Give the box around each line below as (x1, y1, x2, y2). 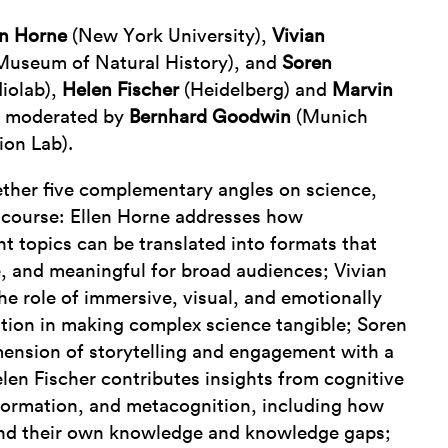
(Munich (291, 108, 369, 127)
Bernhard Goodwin (129, 108, 292, 127)
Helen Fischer (62, 81, 180, 100)
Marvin (332, 81, 394, 100)
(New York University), (67, 27, 273, 46)
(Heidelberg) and (179, 81, 333, 100)
